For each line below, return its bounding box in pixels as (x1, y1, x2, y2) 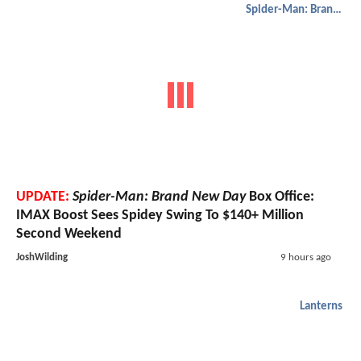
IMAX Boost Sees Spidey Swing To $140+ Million (16, 208, 304, 224)
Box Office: (246, 189, 314, 205)
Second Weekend (16, 226, 122, 243)
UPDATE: (16, 189, 69, 205)
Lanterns (300, 301, 342, 313)
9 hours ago (280, 252, 331, 263)
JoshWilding (16, 252, 68, 263)
